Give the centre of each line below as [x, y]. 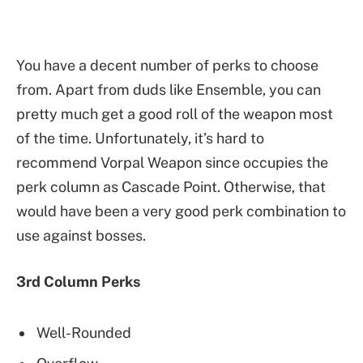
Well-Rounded [84, 332]
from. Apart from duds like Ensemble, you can [169, 89]
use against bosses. [81, 235]
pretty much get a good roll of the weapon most [175, 113]
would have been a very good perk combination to [181, 211]
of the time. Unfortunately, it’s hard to [140, 138]
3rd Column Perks [78, 282]
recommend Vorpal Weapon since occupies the [172, 162]
